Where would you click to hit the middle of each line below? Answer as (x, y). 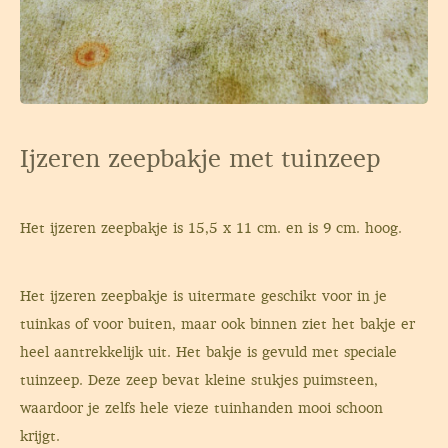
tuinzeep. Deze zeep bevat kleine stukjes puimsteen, (199, 380)
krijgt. (42, 436)
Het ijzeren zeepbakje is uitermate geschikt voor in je (203, 296)
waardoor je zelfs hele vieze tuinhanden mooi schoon (201, 408)
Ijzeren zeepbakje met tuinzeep (200, 158)
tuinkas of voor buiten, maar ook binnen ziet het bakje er (217, 324)
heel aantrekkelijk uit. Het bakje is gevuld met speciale (208, 352)
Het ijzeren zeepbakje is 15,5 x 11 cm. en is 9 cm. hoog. (211, 228)
